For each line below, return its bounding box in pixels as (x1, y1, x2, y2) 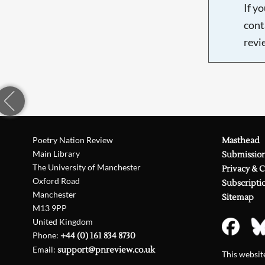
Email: (33, 244, 58, 255)
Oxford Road (33, 176, 80, 186)
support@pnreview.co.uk (57, 244, 156, 256)
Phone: (33, 230, 61, 241)
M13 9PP (33, 203, 67, 214)
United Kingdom (33, 216, 93, 227)
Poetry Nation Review (33, 135, 114, 146)
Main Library (33, 148, 80, 159)
